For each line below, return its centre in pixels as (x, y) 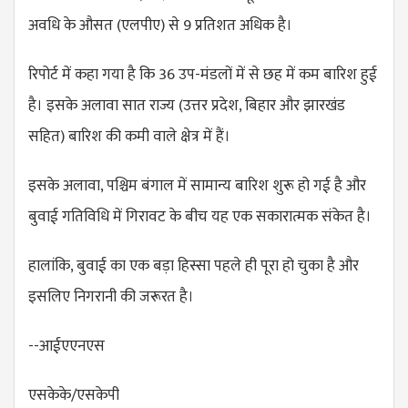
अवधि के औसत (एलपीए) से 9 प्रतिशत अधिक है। (160, 25)
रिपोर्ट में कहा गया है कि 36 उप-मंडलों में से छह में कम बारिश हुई (203, 74)
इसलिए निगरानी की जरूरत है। (111, 296)
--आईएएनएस (66, 346)
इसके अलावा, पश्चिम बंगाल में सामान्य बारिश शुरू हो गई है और (197, 185)
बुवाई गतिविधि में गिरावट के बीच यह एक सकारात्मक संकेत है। (200, 216)
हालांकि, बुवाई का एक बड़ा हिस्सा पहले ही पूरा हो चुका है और (194, 265)
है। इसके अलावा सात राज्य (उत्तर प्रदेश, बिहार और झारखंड (187, 105)
